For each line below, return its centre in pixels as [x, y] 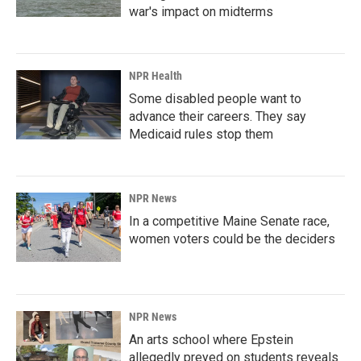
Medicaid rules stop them [201, 134]
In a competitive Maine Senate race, [229, 221]
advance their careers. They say [218, 116]
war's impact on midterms [201, 12]
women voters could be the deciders [232, 239]
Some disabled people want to [215, 99]
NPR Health [156, 76]
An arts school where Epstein [211, 340]
